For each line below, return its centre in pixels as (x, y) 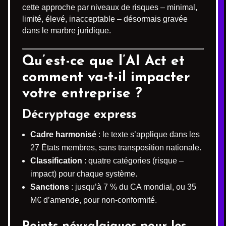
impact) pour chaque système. (84, 174)
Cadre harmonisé (63, 134)
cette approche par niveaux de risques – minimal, (110, 7)
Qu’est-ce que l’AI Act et (103, 61)
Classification (56, 160)
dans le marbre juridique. (67, 30)
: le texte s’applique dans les (148, 134)
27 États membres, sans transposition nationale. (116, 147)
